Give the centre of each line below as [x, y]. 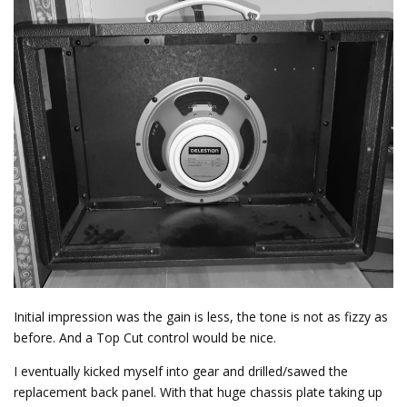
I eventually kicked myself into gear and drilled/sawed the [181, 372]
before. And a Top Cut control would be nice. [145, 338]
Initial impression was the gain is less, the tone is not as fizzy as [201, 317]
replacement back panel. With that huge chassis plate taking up [198, 392]
